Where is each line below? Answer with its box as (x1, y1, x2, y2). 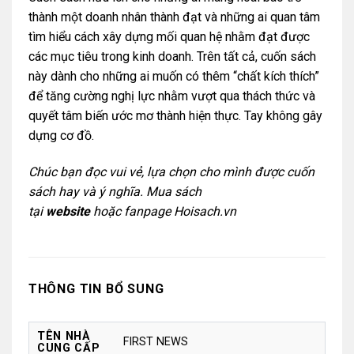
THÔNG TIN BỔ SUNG (28, 281, 164, 296)
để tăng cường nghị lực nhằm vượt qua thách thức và (28, 88, 315, 104)
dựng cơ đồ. (28, 128, 94, 144)
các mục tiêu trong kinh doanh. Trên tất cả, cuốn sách (28, 49, 316, 65)
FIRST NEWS (123, 334, 189, 348)
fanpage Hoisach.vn (123, 203, 236, 219)
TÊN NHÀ (36, 329, 90, 343)
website (45, 203, 90, 219)
